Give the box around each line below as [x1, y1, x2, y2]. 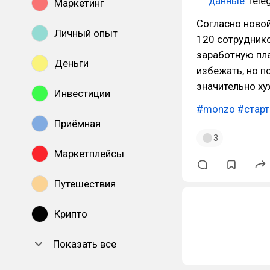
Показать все [53, 238, 116, 250]
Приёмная [54, 118, 101, 130]
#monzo [196, 103, 235, 115]
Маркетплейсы [54, 148, 124, 160]
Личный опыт [54, 27, 118, 39]
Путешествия [54, 178, 116, 190]
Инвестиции [54, 87, 110, 99]
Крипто [54, 208, 87, 220]
